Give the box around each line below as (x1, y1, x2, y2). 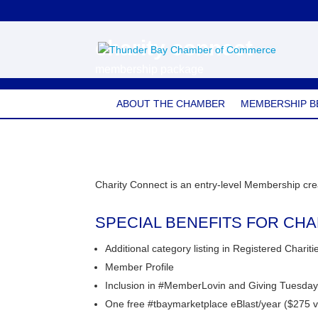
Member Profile (105, 261, 175, 273)
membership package (95, 63, 204, 75)
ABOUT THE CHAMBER (116, 98, 225, 109)
